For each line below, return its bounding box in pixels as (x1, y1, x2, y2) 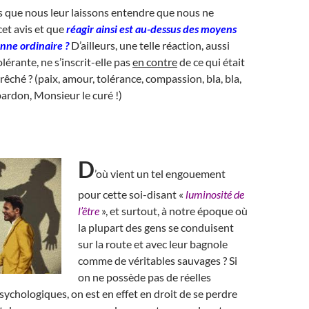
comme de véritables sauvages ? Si (78, 254, 237, 267)
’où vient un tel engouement (94, 167, 226, 180)
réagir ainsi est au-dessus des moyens (66, 22, 237, 35)
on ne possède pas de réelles (78, 270, 211, 283)
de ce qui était (177, 55, 245, 68)
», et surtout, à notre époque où (101, 204, 248, 217)
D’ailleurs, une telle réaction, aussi (71, 39, 230, 52)
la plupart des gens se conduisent (78, 221, 234, 234)
